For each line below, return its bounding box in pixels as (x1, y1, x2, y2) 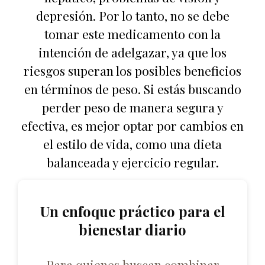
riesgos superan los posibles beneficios (24, 62, 241, 79)
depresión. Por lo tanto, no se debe (35, 7, 230, 24)
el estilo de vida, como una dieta (43, 135, 222, 152)
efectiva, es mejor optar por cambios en (21, 117, 244, 134)
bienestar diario (79, 220, 186, 240)
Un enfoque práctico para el (40, 202, 225, 221)
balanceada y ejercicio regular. (46, 153, 219, 170)
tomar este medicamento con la (44, 25, 221, 42)
